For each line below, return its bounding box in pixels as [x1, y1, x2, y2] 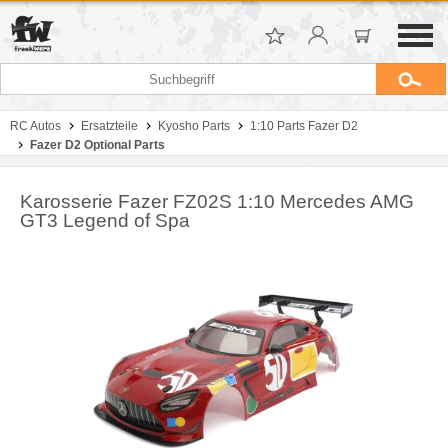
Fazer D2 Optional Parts [30, 138, 165, 152]
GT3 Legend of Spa [20, 210, 190, 231]
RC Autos [10, 119, 61, 133]
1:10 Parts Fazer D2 [250, 119, 358, 133]
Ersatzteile [81, 119, 138, 133]
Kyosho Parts [158, 119, 230, 133]
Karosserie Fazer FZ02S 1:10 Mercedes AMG [20, 191, 414, 212]
